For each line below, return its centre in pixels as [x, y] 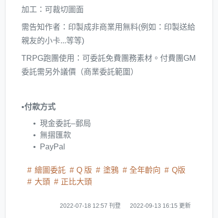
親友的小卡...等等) [53, 40]
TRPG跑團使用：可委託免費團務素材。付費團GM [109, 58]
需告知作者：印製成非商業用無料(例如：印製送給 [108, 27]
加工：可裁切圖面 [53, 9]
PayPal [53, 146]
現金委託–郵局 [65, 123]
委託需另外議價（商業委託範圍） [80, 72]
